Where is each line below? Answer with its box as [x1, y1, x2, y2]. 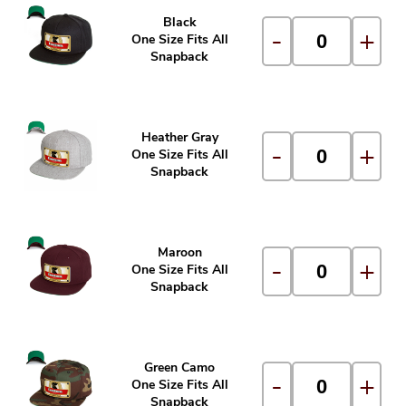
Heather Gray [140, 129, 218, 146]
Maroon [157, 244, 202, 261]
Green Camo [144, 359, 215, 376]
